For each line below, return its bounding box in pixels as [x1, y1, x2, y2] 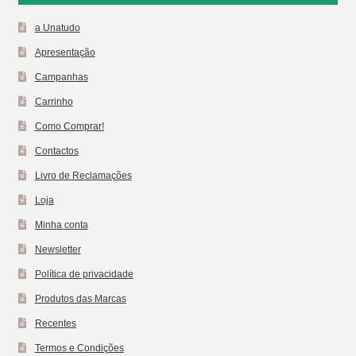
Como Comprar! [34, 120, 104, 131]
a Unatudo [34, 21, 80, 33]
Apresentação [34, 46, 95, 57]
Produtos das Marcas [34, 292, 126, 304]
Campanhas [34, 71, 88, 82]
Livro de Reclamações [34, 169, 132, 180]
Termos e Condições [34, 342, 124, 353]
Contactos [34, 145, 79, 156]
